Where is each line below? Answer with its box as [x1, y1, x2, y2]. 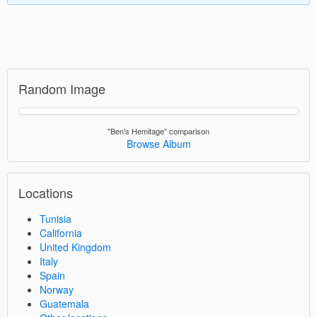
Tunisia [40, 211, 71, 226]
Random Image [18, 79, 105, 98]
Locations [18, 183, 73, 202]
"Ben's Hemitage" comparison [108, 125, 209, 137]
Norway [40, 282, 74, 296]
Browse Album [126, 136, 191, 151]
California [40, 225, 82, 240]
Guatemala [40, 296, 89, 311]
